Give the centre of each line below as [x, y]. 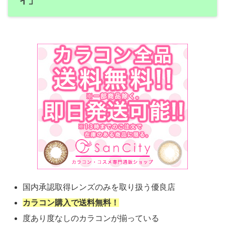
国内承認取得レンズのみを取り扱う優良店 [99, 187]
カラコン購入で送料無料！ [71, 203]
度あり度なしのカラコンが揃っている [91, 218]
